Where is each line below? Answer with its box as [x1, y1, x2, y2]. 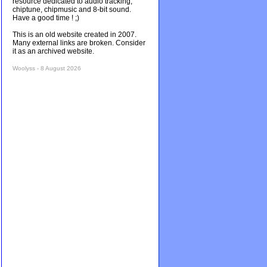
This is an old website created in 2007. [13, 30, 136, 39]
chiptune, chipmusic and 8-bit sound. [13, 5, 131, 14]
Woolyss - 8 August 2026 [13, 65, 81, 72]
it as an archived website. [13, 47, 94, 55]
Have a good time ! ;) [13, 14, 79, 22]
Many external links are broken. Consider [13, 39, 145, 47]
